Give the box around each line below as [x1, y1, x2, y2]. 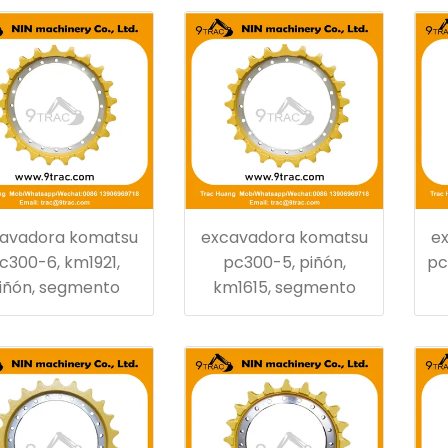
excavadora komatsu [200, 226, 368, 249]
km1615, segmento [212, 276, 356, 299]
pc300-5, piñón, [222, 251, 346, 274]
